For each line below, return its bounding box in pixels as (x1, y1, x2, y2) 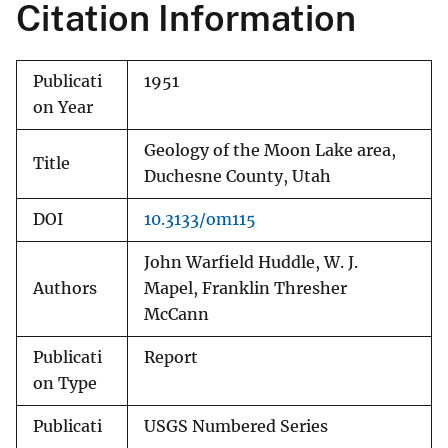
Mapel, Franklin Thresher (144, 279, 347, 299)
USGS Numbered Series (144, 417, 328, 437)
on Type (33, 374, 97, 394)
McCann (144, 305, 209, 325)
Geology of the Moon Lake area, (144, 141, 396, 161)
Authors (33, 279, 97, 299)
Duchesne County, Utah (144, 167, 331, 187)
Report (144, 348, 198, 368)
